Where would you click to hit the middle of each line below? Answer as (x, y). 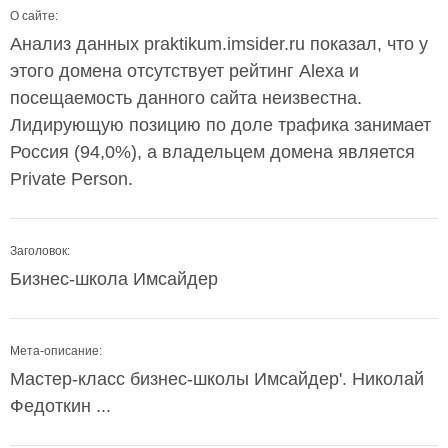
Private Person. (71, 179)
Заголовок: (40, 251)
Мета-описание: (56, 351)
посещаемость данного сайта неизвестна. (186, 98)
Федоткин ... (60, 406)
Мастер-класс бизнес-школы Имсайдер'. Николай (217, 379)
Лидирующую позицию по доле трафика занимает (220, 125)
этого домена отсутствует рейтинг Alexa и (184, 71)
